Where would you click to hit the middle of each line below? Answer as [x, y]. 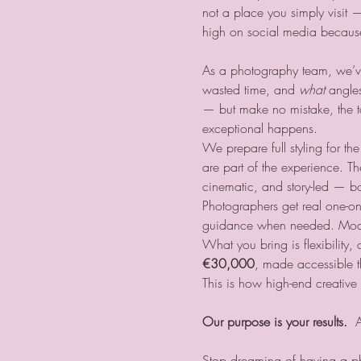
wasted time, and [250, 89]
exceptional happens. [259, 128]
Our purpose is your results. [274, 321]
